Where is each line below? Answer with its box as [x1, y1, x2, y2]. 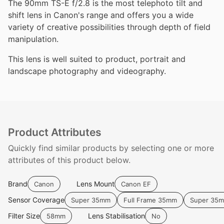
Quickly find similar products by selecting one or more [8, 143, 214, 153]
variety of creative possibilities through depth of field [8, 22, 210, 32]
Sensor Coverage [8, 195, 64, 204]
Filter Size [8, 211, 40, 220]
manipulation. [8, 34, 58, 44]
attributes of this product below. [8, 155, 130, 165]
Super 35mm [71, 195, 110, 204]
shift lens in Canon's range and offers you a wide [8, 10, 193, 20]
